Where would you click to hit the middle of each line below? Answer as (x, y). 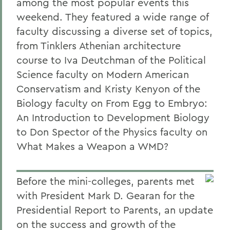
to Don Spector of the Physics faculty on (112, 132)
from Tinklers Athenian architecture (99, 45)
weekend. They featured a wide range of (112, 17)
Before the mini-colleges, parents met (106, 181)
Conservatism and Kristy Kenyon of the (108, 89)
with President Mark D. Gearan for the (106, 195)
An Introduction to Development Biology (113, 117)
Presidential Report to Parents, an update (115, 210)
